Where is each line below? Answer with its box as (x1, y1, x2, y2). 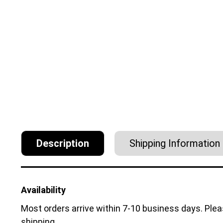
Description (36, 137, 89, 149)
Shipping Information (129, 137, 220, 149)
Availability (21, 184, 66, 195)
